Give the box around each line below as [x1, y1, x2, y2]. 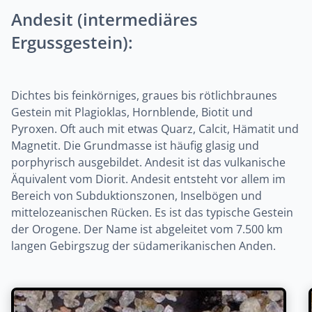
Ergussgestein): [11, 31, 133, 54]
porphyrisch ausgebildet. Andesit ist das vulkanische [11, 155, 286, 170]
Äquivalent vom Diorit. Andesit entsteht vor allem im [11, 171, 286, 187]
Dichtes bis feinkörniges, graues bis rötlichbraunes [11, 88, 277, 103]
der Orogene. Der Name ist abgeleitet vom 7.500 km [11, 221, 283, 237]
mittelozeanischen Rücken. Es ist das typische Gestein [11, 205, 293, 220]
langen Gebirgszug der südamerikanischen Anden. [11, 238, 276, 253]
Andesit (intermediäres [11, 8, 198, 31]
